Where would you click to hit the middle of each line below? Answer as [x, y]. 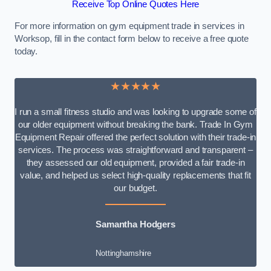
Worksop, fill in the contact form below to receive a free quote [132, 38]
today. [26, 51]
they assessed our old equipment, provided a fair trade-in [135, 163]
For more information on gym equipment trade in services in [129, 26]
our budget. [135, 188]
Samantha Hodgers [135, 224]
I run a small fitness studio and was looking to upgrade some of [135, 112]
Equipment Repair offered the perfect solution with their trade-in [135, 138]
